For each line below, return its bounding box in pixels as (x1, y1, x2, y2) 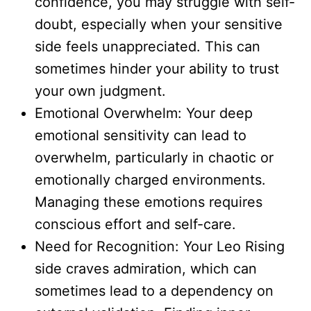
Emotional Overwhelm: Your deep (35, 105, 253, 122)
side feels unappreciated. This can (35, 38, 260, 56)
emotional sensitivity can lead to (35, 127, 246, 144)
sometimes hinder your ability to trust (35, 60, 279, 78)
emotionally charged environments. (35, 171, 266, 189)
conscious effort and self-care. (35, 216, 236, 233)
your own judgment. (35, 83, 166, 100)
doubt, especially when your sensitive (35, 16, 283, 33)
